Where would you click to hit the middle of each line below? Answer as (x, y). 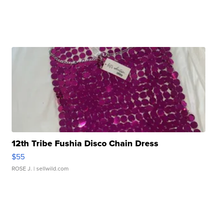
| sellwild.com (51, 169)
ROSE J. (22, 169)
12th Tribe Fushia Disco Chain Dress (85, 144)
